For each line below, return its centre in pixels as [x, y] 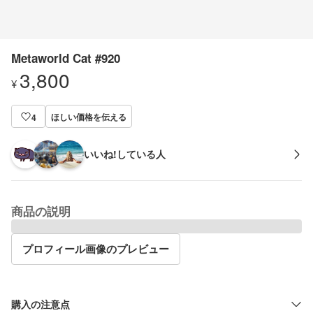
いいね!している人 [125, 154]
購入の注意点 [41, 304]
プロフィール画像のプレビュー [96, 249]
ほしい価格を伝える [89, 116]
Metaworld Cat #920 [66, 58]
